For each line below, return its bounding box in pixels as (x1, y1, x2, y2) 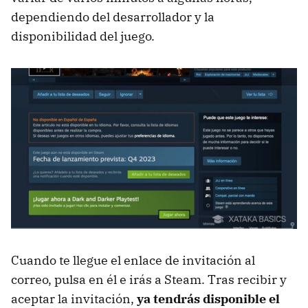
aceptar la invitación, (11, 290, 137, 307)
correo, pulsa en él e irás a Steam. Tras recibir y (11, 271, 287, 287)
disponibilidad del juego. (11, 27, 155, 44)
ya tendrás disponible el (137, 290, 280, 307)
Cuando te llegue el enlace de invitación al (11, 252, 255, 268)
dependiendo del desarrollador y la (11, 8, 214, 25)
